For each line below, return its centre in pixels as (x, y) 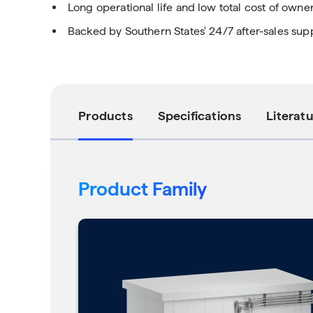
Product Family (143, 189)
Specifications (199, 116)
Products (105, 116)
